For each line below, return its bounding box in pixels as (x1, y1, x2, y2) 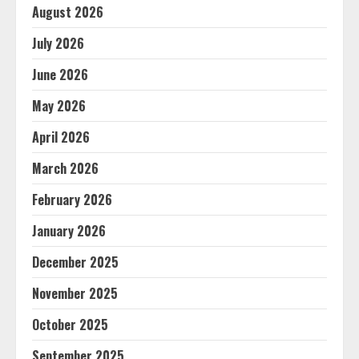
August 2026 (32, 2, 103, 22)
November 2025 (32, 284, 118, 303)
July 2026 (32, 34, 84, 53)
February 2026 (32, 190, 112, 209)
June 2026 (32, 65, 88, 84)
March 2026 (32, 159, 99, 178)
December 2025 (32, 252, 119, 272)
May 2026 (32, 96, 86, 115)
